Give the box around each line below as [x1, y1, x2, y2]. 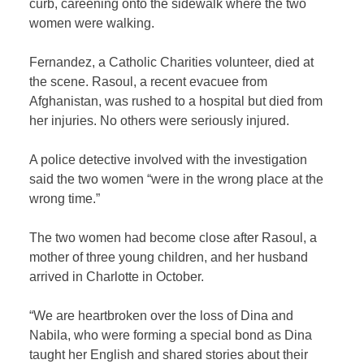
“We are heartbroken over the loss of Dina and [29, 309, 294, 323]
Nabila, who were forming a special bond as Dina [29, 328, 313, 342]
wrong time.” [29, 192, 101, 206]
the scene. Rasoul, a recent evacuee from [29, 75, 268, 89]
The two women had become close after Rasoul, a [29, 231, 318, 245]
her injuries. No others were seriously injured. [29, 114, 290, 128]
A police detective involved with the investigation [29, 153, 308, 167]
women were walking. [29, 16, 155, 30]
